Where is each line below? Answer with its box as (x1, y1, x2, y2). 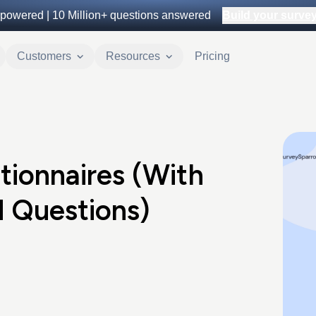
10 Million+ (51, 9, 107, 21)
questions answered (107, 9, 211, 21)
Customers (17, 50, 71, 62)
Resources (106, 50, 160, 62)
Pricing (195, 50, 230, 62)
